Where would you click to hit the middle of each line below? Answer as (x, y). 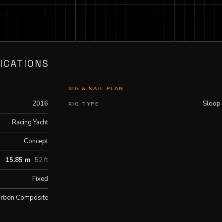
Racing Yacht (30, 123)
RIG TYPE (83, 104)
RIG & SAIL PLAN (96, 89)
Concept (36, 141)
